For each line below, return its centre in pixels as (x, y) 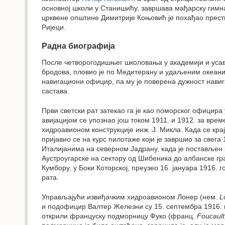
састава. (55, 91)
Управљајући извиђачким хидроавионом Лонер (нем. (131, 197)
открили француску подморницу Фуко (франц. (119, 216)
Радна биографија (78, 46)
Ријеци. (54, 27)
